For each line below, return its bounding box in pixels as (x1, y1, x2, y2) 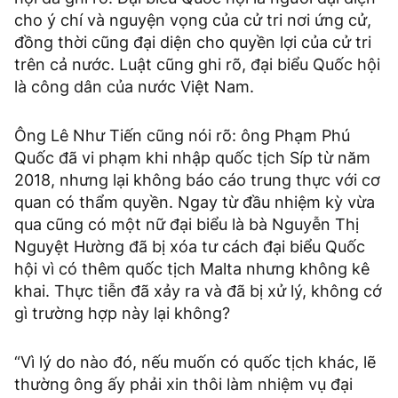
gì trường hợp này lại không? (14, 304, 230, 322)
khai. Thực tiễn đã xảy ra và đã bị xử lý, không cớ (14, 282, 382, 300)
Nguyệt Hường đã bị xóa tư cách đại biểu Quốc (14, 237, 365, 256)
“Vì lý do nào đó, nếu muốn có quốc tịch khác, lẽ (14, 353, 376, 371)
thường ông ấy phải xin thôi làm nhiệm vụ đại (14, 375, 353, 394)
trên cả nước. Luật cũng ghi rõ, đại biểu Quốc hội (14, 55, 380, 74)
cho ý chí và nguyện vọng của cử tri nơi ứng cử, (14, 11, 371, 29)
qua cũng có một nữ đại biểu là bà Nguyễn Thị (14, 215, 359, 234)
